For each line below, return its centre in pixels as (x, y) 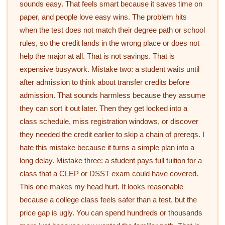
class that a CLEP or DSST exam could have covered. (109, 173)
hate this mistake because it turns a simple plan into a (107, 147)
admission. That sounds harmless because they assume (112, 95)
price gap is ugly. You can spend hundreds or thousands (111, 212)
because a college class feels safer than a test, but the (108, 199)
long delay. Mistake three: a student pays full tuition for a (110, 160)
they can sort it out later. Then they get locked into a (103, 108)
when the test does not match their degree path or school (112, 30)
